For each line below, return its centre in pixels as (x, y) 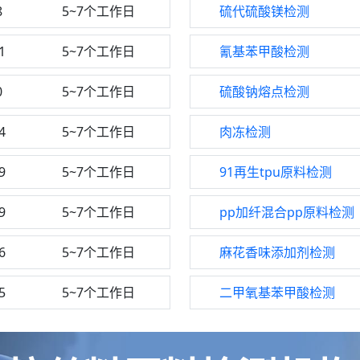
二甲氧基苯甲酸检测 (277, 292)
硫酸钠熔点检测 (264, 92)
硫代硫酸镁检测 (264, 11)
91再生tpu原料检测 (276, 172)
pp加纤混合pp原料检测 (287, 212)
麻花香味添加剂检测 (277, 252)
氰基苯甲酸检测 (264, 51)
